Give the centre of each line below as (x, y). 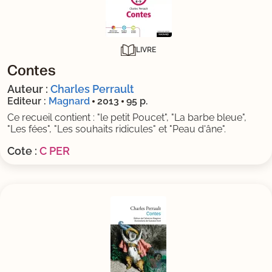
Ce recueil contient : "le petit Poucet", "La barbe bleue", (127, 117)
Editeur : (27, 101)
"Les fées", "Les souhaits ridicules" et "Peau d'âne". (117, 129)
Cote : (22, 151)
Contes (32, 69)
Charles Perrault (92, 89)
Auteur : (29, 89)
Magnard (69, 101)
